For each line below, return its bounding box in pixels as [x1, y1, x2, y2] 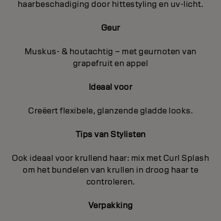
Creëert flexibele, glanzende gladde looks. [28, 105, 193, 116]
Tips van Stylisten [75, 129, 146, 140]
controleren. [86, 176, 135, 187]
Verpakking [88, 200, 133, 211]
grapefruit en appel [73, 58, 148, 69]
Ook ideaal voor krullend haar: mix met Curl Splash [12, 152, 209, 163]
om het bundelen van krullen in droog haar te [23, 164, 198, 175]
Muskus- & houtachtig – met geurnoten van [24, 46, 197, 57]
